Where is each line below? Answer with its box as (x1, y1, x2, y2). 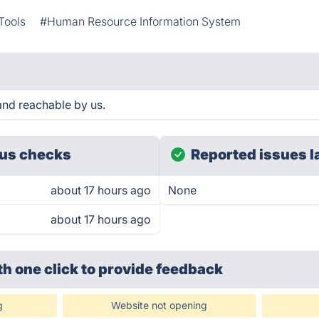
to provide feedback (81, 261, 224, 278)
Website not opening (111, 299, 208, 311)
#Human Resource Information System (40, 14, 241, 28)
